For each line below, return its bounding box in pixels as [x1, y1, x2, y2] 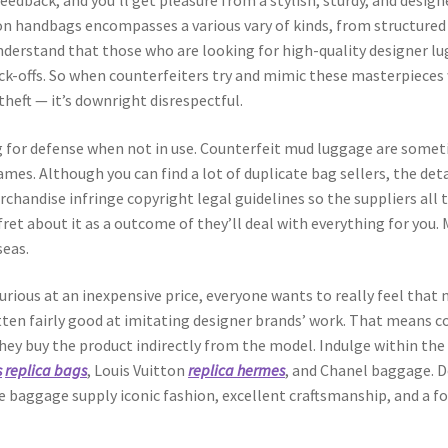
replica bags [5, 360, 88, 381]
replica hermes [188, 360, 286, 381]
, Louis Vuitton [87, 360, 189, 381]
